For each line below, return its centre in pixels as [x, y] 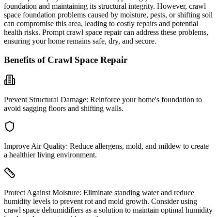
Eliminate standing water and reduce [138, 193]
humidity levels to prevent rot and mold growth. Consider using [101, 201]
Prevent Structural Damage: [46, 100]
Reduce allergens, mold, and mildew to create [138, 146]
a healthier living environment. [50, 155]
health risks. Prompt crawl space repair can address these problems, [106, 32]
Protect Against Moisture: [43, 193]
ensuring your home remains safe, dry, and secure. [80, 41]
